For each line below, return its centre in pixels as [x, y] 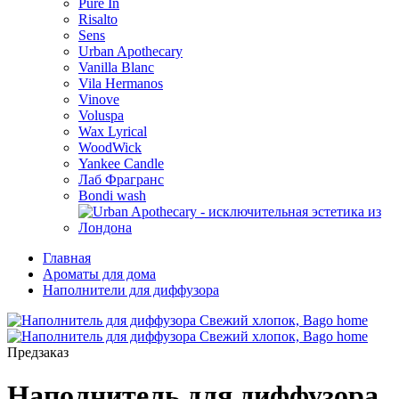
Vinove [99, 99]
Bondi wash [112, 195]
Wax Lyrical [113, 131]
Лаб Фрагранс [121, 179]
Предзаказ [38, 352]
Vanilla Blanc [116, 67]
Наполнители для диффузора [131, 290]
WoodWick [110, 147]
